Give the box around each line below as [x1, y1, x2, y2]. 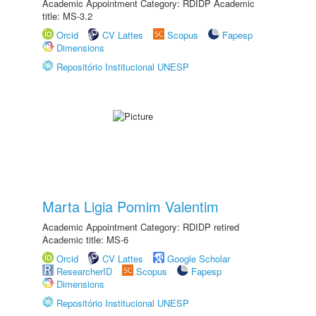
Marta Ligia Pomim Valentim [42, 196, 219, 217]
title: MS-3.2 [42, 9, 92, 23]
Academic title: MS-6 [42, 233, 128, 246]
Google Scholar [167, 252, 230, 265]
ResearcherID [56, 265, 115, 278]
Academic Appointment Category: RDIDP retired [42, 220, 239, 233]
